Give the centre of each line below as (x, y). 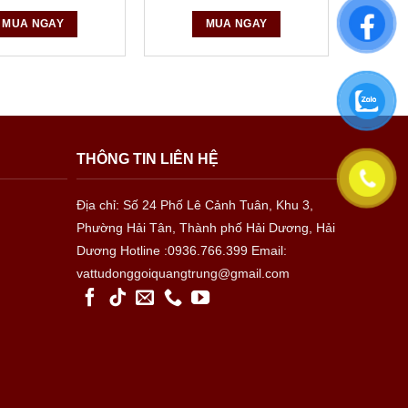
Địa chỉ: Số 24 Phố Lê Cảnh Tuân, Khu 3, (194, 204)
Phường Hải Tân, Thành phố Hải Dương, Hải (205, 227)
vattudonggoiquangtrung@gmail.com (183, 273)
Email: (269, 250)
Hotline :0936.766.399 (184, 250)
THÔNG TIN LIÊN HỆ (147, 158)
